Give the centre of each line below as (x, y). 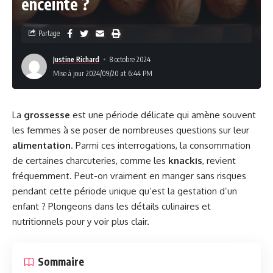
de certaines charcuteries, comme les (90, 160)
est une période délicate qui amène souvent (163, 115)
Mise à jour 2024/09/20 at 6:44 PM (103, 73)
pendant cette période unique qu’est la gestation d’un (125, 191)
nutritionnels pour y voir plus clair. (81, 221)
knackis (185, 160)
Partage (49, 34)
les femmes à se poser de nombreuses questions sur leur (131, 130)
